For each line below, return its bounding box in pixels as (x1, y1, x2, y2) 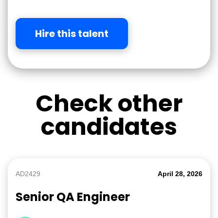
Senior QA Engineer (16, 189, 130, 205)
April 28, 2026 (158, 170, 202, 178)
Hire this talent (35, 27, 109, 40)
